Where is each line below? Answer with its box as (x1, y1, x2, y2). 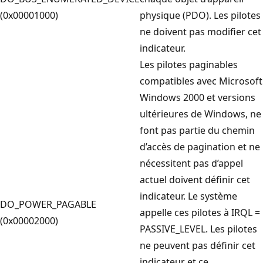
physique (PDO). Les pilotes (140, 8, 261, 22)
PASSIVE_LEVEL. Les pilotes (140, 222, 257, 235)
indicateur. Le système (140, 189, 237, 203)
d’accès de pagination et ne (140, 140, 260, 153)
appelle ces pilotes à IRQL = (140, 205, 260, 219)
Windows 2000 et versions (140, 90, 255, 104)
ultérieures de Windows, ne (140, 107, 261, 120)
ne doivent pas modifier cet (140, 25, 261, 38)
